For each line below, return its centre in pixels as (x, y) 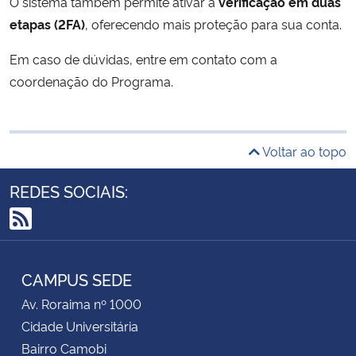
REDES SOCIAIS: (69, 191)
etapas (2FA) (47, 24)
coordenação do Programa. (91, 81)
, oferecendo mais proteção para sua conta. (213, 24)
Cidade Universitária (80, 326)
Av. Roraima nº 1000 (81, 304)
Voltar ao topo (303, 151)
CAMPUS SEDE (77, 279)
